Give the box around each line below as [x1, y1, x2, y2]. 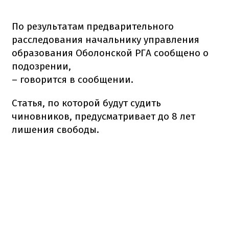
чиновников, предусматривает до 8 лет [12, 110, 195, 122]
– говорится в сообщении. [12, 73, 133, 85]
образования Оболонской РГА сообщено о [12, 47, 209, 59]
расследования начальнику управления [12, 33, 199, 45]
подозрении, [12, 60, 71, 72]
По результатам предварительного [12, 20, 174, 32]
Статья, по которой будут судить [12, 97, 161, 109]
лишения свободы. [12, 123, 99, 135]
